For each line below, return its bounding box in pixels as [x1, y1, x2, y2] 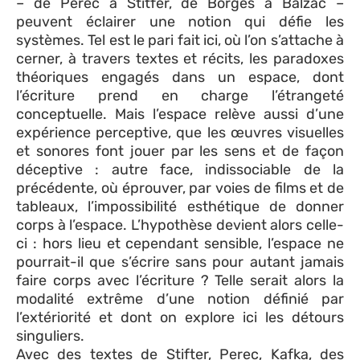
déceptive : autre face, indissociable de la [16, 160, 344, 178]
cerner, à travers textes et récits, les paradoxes [16, 49, 344, 67]
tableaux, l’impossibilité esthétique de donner [16, 197, 344, 215]
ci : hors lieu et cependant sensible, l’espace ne [16, 234, 344, 252]
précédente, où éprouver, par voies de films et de [16, 178, 344, 197]
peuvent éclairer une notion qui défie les [16, 12, 344, 31]
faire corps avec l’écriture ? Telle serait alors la [16, 271, 344, 289]
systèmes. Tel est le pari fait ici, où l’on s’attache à [16, 31, 344, 49]
